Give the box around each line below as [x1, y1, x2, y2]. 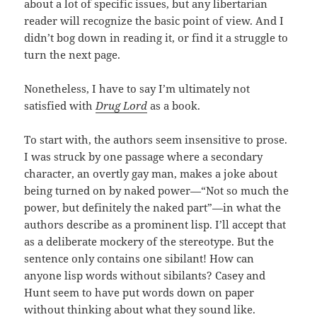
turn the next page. [24, 47, 121, 62]
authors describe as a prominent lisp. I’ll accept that [24, 217, 287, 232]
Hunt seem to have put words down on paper [24, 285, 255, 300]
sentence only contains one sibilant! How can [24, 251, 255, 266]
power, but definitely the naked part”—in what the [24, 200, 282, 215]
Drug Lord [96, 98, 148, 113]
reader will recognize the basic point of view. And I [24, 13, 284, 28]
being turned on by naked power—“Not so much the [24, 183, 289, 198]
